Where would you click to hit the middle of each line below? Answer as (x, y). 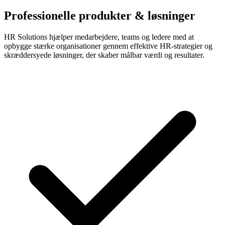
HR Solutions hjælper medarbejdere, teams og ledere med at (99, 37)
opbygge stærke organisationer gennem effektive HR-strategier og (108, 46)
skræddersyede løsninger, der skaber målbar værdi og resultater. (104, 55)
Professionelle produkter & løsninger (100, 15)
